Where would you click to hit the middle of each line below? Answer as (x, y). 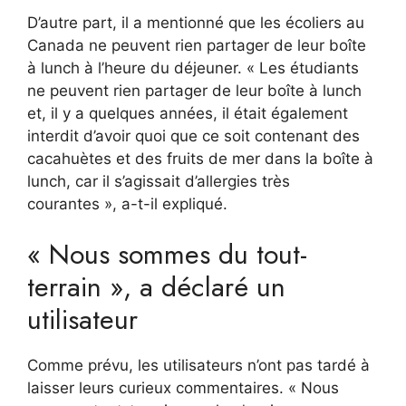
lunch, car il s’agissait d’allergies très (159, 181)
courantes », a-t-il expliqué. (127, 203)
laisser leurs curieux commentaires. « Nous (183, 388)
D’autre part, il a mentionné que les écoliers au (196, 22)
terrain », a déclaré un (156, 287)
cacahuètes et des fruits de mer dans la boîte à (200, 158)
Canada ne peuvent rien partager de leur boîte (197, 45)
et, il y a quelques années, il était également (188, 113)
